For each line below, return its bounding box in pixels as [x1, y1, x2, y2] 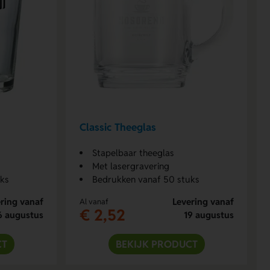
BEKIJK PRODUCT [115, 237, 198, 251]
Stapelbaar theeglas [92, 146, 174, 159]
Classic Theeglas [79, 121, 156, 134]
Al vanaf [79, 196, 108, 207]
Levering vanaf [172, 195, 234, 207]
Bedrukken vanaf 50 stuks [92, 173, 199, 185]
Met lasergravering [92, 160, 169, 172]
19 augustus [183, 209, 234, 221]
